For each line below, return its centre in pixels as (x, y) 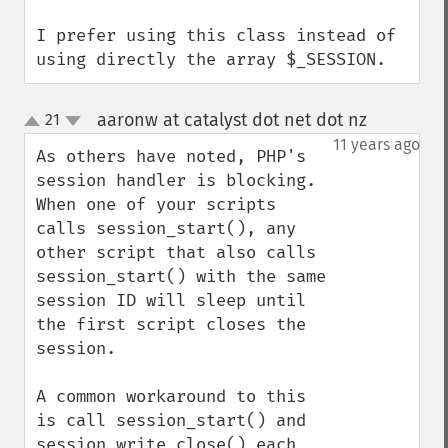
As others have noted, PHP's (171, 156)
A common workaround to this (171, 396)
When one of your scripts (156, 204)
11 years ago (376, 144)
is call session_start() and (171, 420)
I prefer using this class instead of (216, 35)
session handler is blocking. (176, 180)
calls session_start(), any (166, 228)
